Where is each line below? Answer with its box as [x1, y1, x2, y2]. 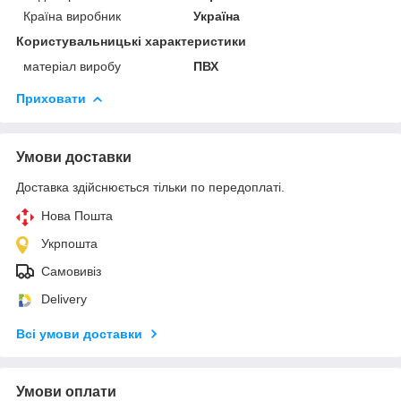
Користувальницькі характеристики [16, 33, 246, 48]
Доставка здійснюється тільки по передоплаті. [16, 179, 285, 194]
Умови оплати [16, 383, 116, 399]
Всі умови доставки [16, 326, 142, 341]
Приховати [16, 90, 86, 106]
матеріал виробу [23, 58, 121, 73]
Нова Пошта [41, 208, 113, 223]
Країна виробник [23, 8, 121, 23]
